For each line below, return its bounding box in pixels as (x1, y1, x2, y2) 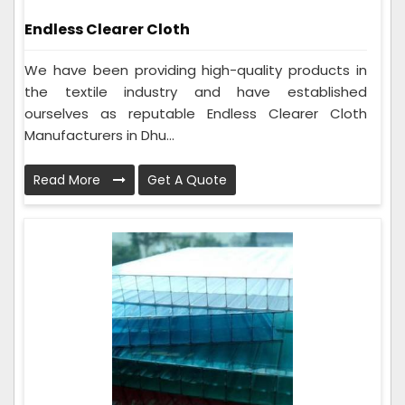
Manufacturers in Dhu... (24, 126, 174, 146)
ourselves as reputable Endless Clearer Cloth (24, 104, 367, 124)
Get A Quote (147, 171, 227, 190)
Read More (33, 171, 104, 190)
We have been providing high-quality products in (24, 61, 367, 80)
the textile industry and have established (24, 82, 367, 102)
